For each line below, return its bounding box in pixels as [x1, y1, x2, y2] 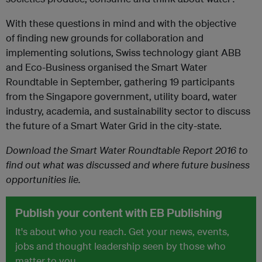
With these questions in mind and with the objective [6, 17, 236, 29]
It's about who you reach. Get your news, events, [15, 225, 229, 237]
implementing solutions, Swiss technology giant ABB [6, 46, 241, 58]
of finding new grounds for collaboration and [6, 32, 204, 44]
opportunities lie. [6, 173, 81, 185]
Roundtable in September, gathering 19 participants [6, 75, 235, 88]
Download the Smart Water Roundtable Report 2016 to [6, 144, 248, 156]
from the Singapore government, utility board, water [6, 90, 237, 102]
